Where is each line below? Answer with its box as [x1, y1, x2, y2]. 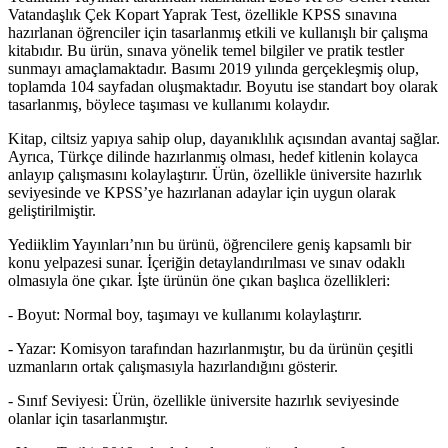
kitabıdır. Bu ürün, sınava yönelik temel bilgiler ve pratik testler [8, 42, 404, 60]
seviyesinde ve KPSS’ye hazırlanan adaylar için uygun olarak [8, 184, 396, 202]
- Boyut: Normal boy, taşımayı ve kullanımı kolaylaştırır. [8, 306, 362, 324]
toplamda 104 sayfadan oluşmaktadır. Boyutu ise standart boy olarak [8, 78, 438, 96]
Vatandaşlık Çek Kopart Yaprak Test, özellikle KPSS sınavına [8, 6, 397, 24]
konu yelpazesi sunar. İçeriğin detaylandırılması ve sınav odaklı [8, 254, 405, 272]
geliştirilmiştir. [8, 202, 96, 220]
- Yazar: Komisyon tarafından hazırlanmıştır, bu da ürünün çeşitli [8, 340, 413, 358]
